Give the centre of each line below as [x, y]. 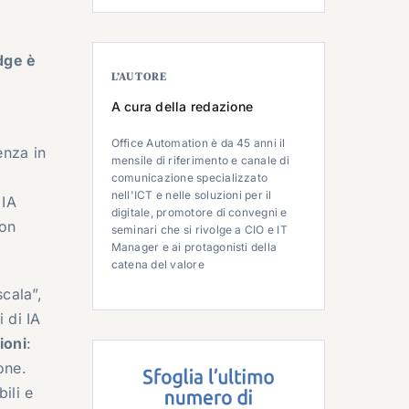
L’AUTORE [139, 76]
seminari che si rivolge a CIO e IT [199, 229]
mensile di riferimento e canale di [200, 160]
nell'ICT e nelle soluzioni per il [191, 194]
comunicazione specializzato [189, 177]
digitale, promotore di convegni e [199, 212]
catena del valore [157, 264]
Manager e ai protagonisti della [194, 246]
